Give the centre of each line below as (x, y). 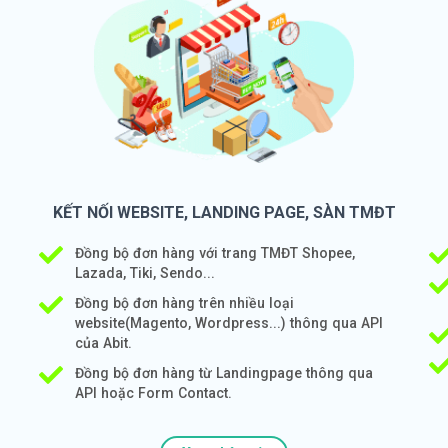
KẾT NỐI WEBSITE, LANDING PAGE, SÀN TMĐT (224, 212)
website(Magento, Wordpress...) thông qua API (228, 322)
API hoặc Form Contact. (153, 392)
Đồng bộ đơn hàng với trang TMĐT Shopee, (214, 252)
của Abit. (103, 342)
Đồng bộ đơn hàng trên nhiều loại (184, 302)
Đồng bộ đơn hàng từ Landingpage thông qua (223, 372)
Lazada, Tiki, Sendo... (144, 272)
